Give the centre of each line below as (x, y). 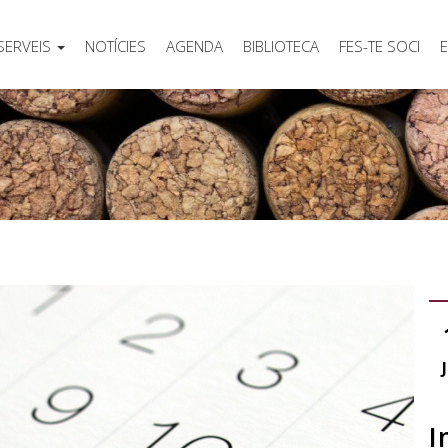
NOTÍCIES (115, 45)
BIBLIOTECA (281, 45)
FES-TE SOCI (379, 45)
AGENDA (194, 45)
